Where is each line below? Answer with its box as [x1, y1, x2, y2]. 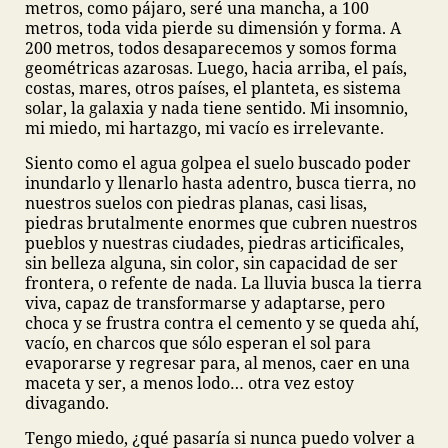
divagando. [25, 392, 109, 414]
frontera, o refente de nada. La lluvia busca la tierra [25, 272, 422, 294]
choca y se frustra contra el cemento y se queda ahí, [25, 312, 419, 334]
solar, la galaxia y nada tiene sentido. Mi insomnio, [25, 97, 408, 119]
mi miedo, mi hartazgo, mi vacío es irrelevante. [25, 117, 384, 139]
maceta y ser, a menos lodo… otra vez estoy [25, 372, 354, 394]
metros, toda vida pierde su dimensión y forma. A [25, 17, 401, 39]
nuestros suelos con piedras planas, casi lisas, [25, 192, 367, 214]
